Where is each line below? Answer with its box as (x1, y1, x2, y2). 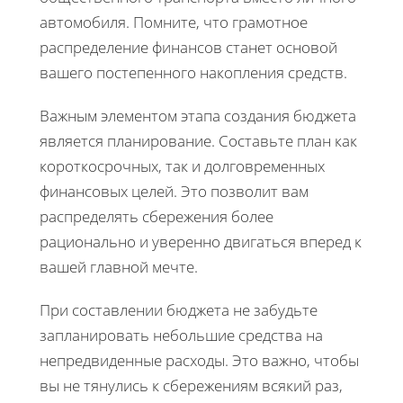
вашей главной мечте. (40, 255, 198, 277)
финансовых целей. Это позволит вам (40, 180, 309, 201)
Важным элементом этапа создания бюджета (40, 104, 356, 126)
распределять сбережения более (40, 205, 273, 227)
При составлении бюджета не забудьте (40, 299, 318, 320)
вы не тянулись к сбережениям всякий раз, (40, 374, 343, 396)
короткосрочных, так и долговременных (40, 155, 325, 176)
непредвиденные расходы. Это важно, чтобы (40, 349, 359, 371)
